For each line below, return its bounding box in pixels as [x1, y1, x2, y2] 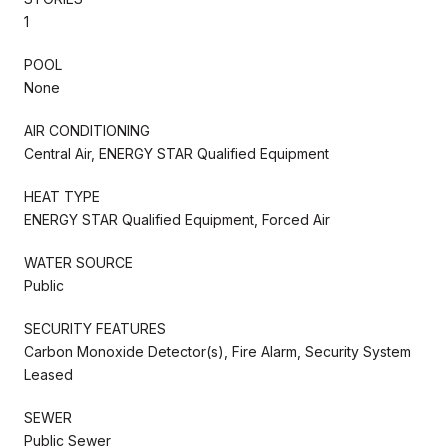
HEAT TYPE [24, 187, 100, 205]
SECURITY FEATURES [24, 319, 166, 337]
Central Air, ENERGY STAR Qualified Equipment [24, 144, 329, 162]
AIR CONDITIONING [24, 121, 150, 139]
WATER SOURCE [24, 253, 133, 271]
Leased [24, 365, 73, 383]
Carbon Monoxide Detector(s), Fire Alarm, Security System [24, 342, 411, 360]
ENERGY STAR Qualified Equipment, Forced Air [24, 210, 330, 228]
